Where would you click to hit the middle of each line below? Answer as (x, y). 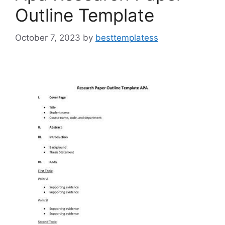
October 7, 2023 (48, 37)
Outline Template (85, 15)
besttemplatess (127, 37)
